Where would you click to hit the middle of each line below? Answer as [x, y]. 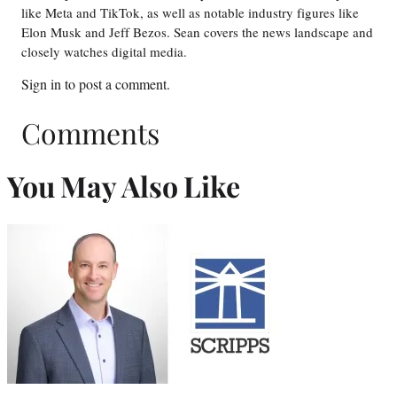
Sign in [41, 84]
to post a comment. [116, 84]
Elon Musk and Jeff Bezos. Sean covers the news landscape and [197, 32]
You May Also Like [124, 186]
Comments [90, 132]
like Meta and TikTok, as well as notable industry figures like [190, 13]
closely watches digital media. [108, 52]
